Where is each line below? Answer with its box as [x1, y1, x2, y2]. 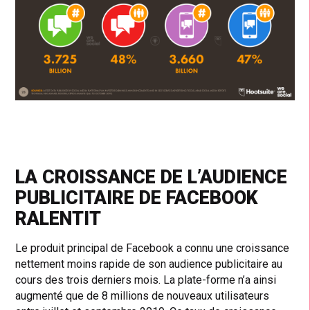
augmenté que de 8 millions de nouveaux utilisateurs [15, 289, 270, 302]
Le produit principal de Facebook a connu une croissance [15, 241, 290, 255]
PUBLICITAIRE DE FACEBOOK [15, 186, 259, 209]
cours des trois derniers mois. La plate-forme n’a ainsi [15, 273, 277, 286]
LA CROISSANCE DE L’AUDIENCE [15, 165, 288, 188]
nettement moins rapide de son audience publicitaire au [15, 257, 283, 271]
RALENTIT [15, 207, 102, 230]
